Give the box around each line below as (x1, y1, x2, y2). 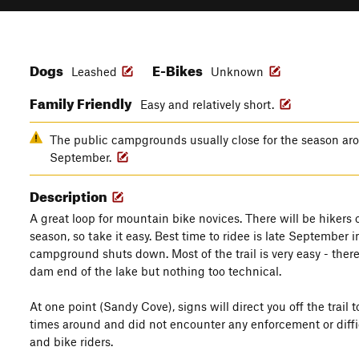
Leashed (71, 64, 117, 79)
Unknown (211, 64, 267, 79)
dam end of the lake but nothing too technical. (30, 264, 281, 278)
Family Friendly (30, 91, 135, 112)
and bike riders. (30, 334, 113, 349)
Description (30, 184, 110, 205)
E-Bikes (152, 58, 205, 79)
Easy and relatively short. (140, 97, 277, 111)
